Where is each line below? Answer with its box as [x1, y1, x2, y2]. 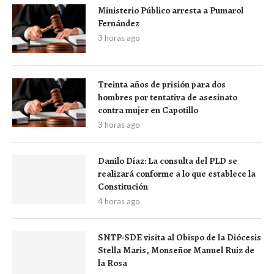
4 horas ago [98, 196, 140, 207]
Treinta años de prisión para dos [98, 78, 226, 91]
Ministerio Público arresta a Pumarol [98, 4, 243, 17]
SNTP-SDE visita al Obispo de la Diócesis [98, 231, 261, 244]
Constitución [98, 180, 148, 193]
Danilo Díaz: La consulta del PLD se [98, 155, 237, 168]
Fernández [98, 17, 139, 30]
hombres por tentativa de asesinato [98, 91, 237, 104]
